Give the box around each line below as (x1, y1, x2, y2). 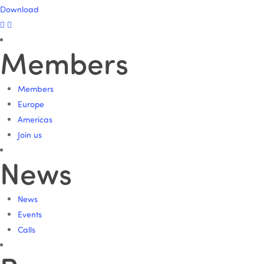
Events (18, 209, 42, 220)
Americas (18, 114, 52, 126)
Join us (18, 129, 42, 141)
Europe (18, 98, 44, 110)
